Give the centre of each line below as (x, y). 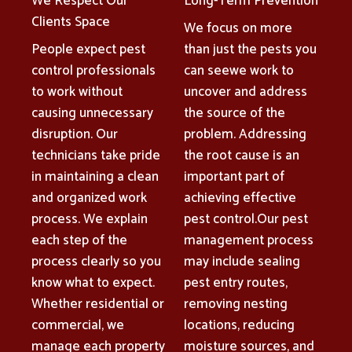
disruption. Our (75, 134)
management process (249, 240)
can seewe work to (239, 70)
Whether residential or (98, 304)
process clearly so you (96, 261)
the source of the (235, 113)
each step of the (79, 240)
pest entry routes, (236, 282)
